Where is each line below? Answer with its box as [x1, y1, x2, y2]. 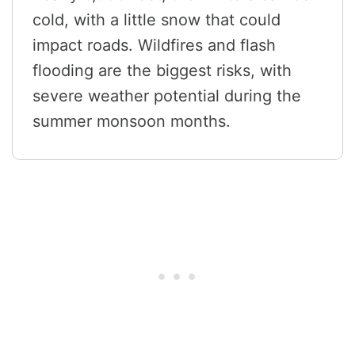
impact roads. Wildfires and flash [32, 36, 276, 55]
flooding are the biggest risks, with [32, 61, 292, 81]
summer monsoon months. [32, 112, 231, 132]
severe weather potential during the [32, 86, 301, 106]
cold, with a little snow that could [32, 10, 281, 30]
